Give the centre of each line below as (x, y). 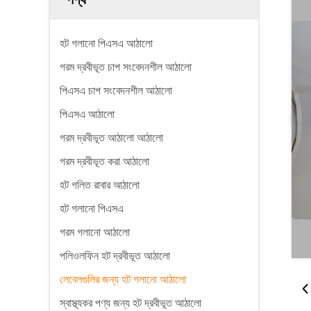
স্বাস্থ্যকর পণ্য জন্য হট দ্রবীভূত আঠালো (131, 303)
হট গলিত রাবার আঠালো (100, 185)
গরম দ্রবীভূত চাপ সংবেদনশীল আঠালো (126, 67)
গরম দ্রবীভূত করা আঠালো (104, 161)
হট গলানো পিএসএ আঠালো (106, 43)
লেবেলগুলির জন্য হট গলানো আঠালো (123, 279)
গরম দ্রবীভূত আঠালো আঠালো (111, 138)
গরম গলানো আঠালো (95, 232)
